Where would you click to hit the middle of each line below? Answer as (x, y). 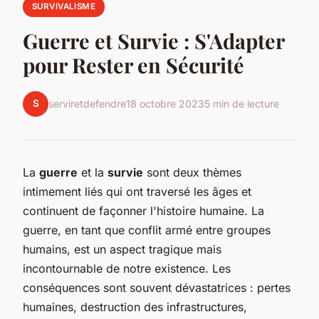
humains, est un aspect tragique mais (122, 249)
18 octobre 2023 (165, 104)
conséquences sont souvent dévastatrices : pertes (157, 287)
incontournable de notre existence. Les (127, 268)
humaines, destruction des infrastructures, (135, 307)
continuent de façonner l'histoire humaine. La (143, 210)
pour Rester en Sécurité (134, 64)
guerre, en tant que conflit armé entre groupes (147, 230)
